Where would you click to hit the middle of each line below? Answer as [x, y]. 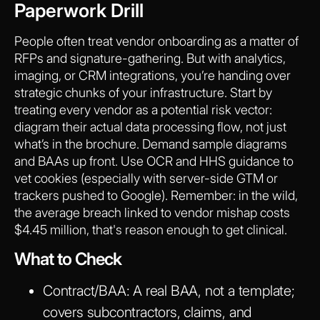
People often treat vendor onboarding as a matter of [156, 41]
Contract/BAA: [86, 290]
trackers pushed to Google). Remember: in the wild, [156, 195]
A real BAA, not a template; [212, 290]
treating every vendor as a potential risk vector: [143, 109]
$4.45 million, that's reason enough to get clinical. [151, 229]
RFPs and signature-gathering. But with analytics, [150, 58]
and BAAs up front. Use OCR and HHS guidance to [154, 161]
